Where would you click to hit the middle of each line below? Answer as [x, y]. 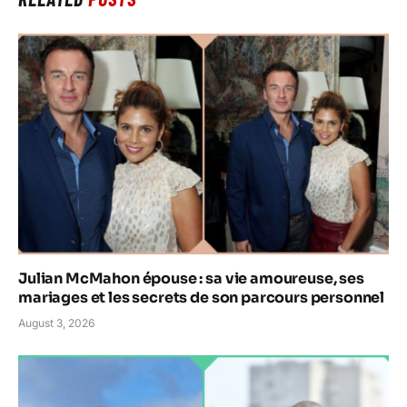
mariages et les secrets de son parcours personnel [202, 298]
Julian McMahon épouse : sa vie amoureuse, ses [191, 279]
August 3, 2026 [56, 323]
